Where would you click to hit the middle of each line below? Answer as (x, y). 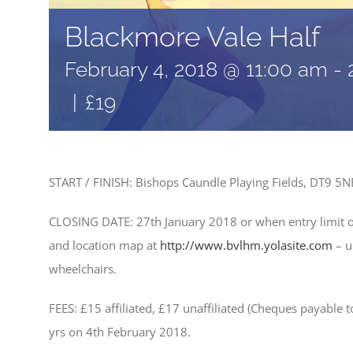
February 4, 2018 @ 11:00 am (196, 69)
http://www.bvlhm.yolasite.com (246, 245)
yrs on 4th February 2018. (120, 332)
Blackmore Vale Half (192, 37)
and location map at (104, 245)
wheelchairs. (83, 269)
